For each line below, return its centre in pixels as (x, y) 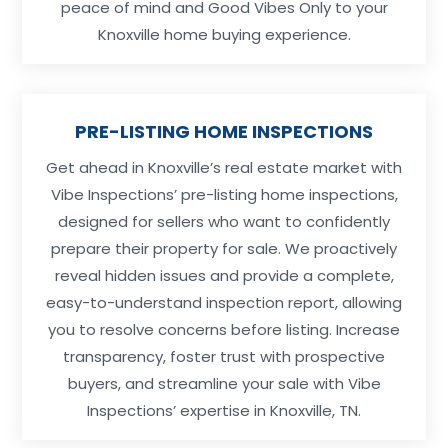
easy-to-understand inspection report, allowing (224, 302)
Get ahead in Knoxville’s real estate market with (224, 167)
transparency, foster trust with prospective (224, 356)
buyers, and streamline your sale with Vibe (224, 383)
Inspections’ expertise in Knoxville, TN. (224, 410)
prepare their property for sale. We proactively (224, 248)
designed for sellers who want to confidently (224, 221)
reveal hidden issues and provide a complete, (224, 275)
